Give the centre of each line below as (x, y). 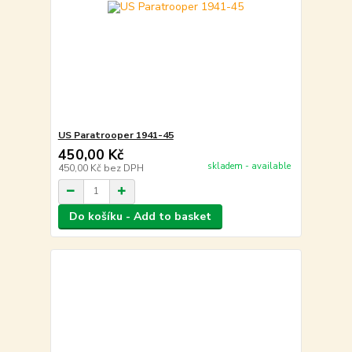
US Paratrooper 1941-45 (115, 135)
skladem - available (249, 167)
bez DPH (123, 168)
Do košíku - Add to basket (140, 216)
